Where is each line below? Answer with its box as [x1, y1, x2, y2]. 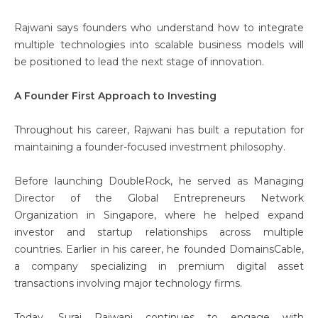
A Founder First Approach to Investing [14, 89, 216, 102]
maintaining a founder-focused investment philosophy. [14, 141, 285, 153]
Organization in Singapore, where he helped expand [14, 209, 304, 221]
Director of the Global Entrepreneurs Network [14, 192, 304, 204]
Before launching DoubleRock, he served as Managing [14, 175, 304, 187]
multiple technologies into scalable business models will [14, 38, 304, 51]
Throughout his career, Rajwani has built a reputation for [14, 124, 304, 136]
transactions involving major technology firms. [14, 277, 242, 290]
